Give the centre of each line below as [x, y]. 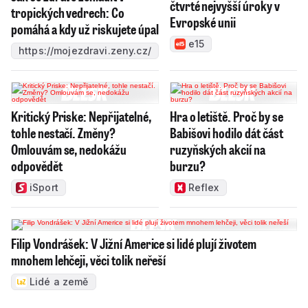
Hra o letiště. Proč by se [226, 117]
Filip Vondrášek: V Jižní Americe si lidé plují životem [134, 244]
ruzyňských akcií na [217, 150]
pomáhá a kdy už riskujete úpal [85, 29]
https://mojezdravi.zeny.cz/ [85, 51]
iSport [44, 188]
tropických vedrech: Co [68, 13]
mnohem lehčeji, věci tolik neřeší [89, 260]
